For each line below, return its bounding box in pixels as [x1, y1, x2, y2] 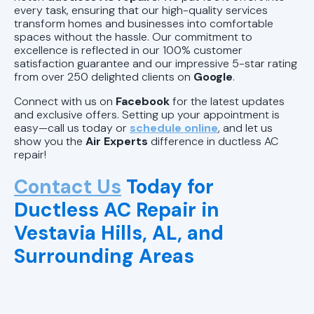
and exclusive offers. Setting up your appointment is [14, 107, 280, 122]
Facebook [116, 93, 170, 109]
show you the [14, 133, 86, 149]
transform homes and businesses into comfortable [14, 15, 273, 31]
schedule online [130, 120, 218, 135]
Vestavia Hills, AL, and [14, 219, 224, 246]
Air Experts [86, 133, 151, 149]
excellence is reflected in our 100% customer [14, 42, 243, 57]
